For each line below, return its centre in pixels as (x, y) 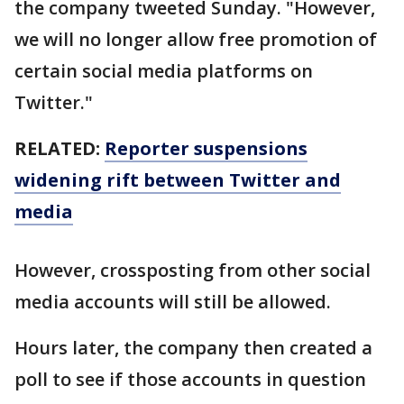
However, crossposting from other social (193, 270)
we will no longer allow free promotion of (196, 39)
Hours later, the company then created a (193, 348)
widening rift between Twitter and (178, 180)
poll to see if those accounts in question (190, 379)
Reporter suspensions (206, 148)
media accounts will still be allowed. (175, 302)
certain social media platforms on (164, 71)
